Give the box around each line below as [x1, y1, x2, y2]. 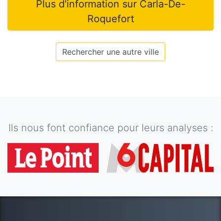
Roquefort [87, 13, 134, 25]
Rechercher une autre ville [62, 47, 159, 57]
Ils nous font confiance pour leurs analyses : [8, 122, 213, 134]
